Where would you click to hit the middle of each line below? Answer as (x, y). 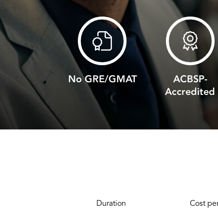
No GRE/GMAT (102, 79)
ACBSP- (190, 79)
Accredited (190, 92)
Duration (111, 204)
